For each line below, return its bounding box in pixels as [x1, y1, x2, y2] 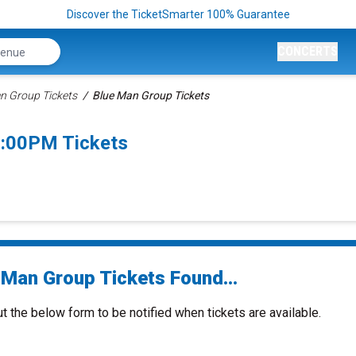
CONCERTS [277, 44, 338, 59]
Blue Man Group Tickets [92, 89, 209, 102]
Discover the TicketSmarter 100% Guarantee [66, 8, 290, 21]
